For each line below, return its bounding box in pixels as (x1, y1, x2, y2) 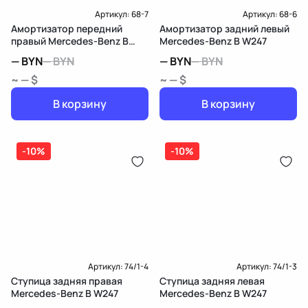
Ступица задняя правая (11, 274, 122, 287)
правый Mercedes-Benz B (11, 34, 129, 47)
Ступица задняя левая (159, 274, 265, 287)
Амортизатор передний (11, 22, 122, 35)
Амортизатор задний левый (159, 22, 289, 35)
